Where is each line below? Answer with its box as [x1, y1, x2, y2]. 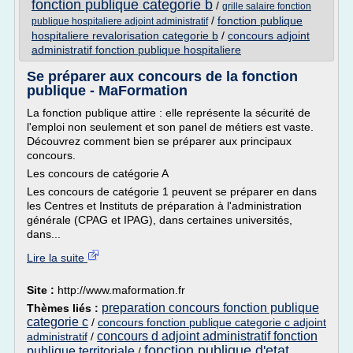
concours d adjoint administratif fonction [97, 329, 318, 343]
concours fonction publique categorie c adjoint [98, 316, 326, 329]
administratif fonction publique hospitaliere [32, 43, 241, 56]
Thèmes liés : [27, 302, 102, 314]
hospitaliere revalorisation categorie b [32, 29, 218, 42]
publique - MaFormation [27, 83, 188, 98]
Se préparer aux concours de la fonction [27, 69, 298, 84]
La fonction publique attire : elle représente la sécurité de [27, 106, 310, 119]
